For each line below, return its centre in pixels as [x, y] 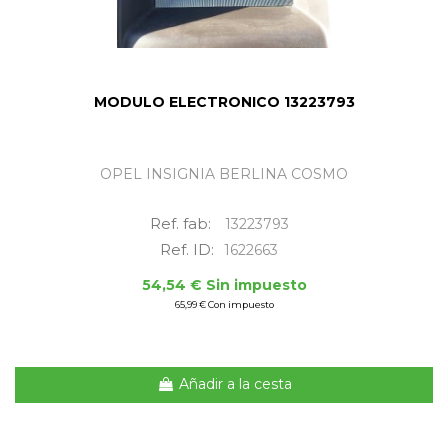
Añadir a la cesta [235, 384]
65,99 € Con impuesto [224, 304]
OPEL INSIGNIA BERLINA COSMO [224, 173]
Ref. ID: [187, 249]
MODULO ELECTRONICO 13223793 [224, 101]
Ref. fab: [182, 223]
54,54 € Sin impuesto [224, 284]
